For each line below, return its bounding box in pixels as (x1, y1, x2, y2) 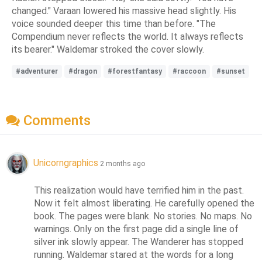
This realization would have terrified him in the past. (34, 185, 244, 196)
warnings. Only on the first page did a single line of (34, 223, 239, 235)
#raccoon (173, 67, 206, 75)
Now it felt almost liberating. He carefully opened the (34, 198, 255, 209)
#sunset (216, 67, 245, 75)
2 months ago (100, 160, 145, 168)
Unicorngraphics (33, 157, 98, 169)
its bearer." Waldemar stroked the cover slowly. (12, 43, 204, 55)
